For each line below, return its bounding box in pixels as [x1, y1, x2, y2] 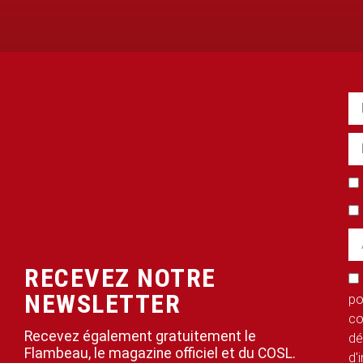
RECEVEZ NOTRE [24, 263, 216, 294]
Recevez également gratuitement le [24, 328, 256, 345]
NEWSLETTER [24, 288, 181, 320]
